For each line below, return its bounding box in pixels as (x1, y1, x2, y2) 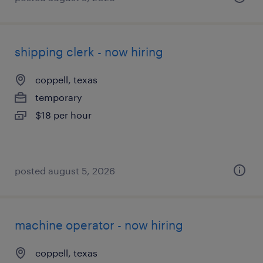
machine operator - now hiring (15, 218, 183, 232)
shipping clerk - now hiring (15, 45, 163, 59)
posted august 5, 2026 (15, 165, 115, 176)
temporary (35, 92, 82, 103)
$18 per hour (35, 109, 92, 120)
